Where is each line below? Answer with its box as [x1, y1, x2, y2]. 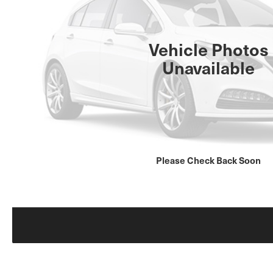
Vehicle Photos [148, 37, 269, 62]
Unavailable [162, 55, 255, 80]
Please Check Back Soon [156, 153, 261, 166]
